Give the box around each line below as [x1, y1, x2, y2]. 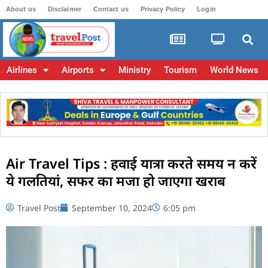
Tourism [164, 65, 197, 75]
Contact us [93, 5, 129, 13]
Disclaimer [47, 5, 81, 13]
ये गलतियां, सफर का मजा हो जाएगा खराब [6, 170, 226, 190]
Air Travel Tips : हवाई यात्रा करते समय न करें [6, 153, 257, 173]
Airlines [7, 65, 37, 75]
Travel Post [17, 202, 60, 214]
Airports [62, 65, 94, 75]
